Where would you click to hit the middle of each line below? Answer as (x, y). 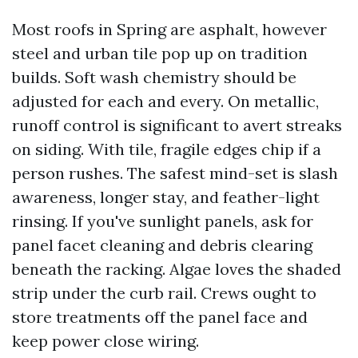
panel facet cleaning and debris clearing (162, 245)
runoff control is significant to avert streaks (177, 125)
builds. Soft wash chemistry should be (154, 77)
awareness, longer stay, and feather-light (166, 197)
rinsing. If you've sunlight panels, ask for (163, 221)
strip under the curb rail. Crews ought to (164, 293)
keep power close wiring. (105, 341)
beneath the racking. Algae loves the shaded (177, 269)
